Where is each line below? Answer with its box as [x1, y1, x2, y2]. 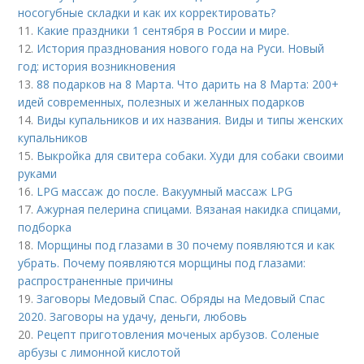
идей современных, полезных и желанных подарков [18, 94, 305, 110]
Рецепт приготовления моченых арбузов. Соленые [37, 327, 320, 342]
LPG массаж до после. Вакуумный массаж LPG [37, 184, 293, 199]
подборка [18, 219, 72, 235]
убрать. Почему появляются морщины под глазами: [18, 255, 306, 271]
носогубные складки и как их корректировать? [18, 5, 276, 20]
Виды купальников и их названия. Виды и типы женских [37, 112, 344, 128]
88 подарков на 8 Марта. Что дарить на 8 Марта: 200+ [37, 76, 340, 92]
